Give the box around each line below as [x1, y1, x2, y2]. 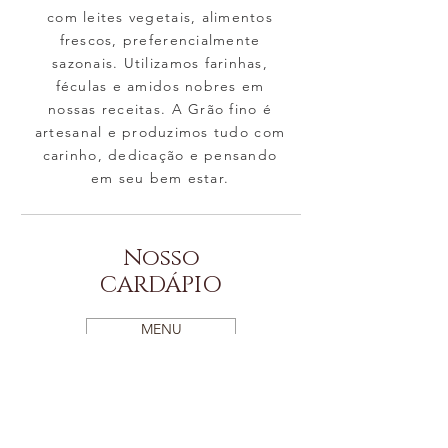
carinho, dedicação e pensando [42, 146, 278, 164]
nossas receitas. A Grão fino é [48, 100, 272, 118]
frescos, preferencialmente [59, 31, 261, 49]
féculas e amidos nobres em [55, 77, 265, 95]
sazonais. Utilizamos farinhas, [52, 54, 268, 72]
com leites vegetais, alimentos [47, 8, 273, 26]
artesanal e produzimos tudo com [34, 123, 286, 141]
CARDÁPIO [100, 270, 222, 301]
